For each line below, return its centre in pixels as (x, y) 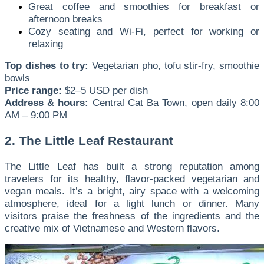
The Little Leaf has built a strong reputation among (132, 166)
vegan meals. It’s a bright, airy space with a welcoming (132, 191)
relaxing (46, 43)
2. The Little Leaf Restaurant (89, 141)
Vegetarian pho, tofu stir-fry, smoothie (174, 65)
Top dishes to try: (47, 65)
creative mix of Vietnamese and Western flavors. (112, 228)
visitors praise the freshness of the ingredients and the (132, 216)
